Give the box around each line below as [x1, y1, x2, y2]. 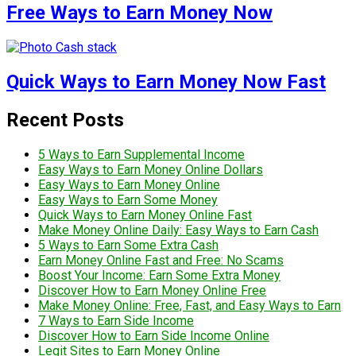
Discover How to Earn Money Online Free [38, 282, 266, 298]
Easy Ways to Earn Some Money [38, 192, 218, 207]
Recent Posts [6, 108, 124, 131]
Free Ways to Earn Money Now [6, 2, 273, 25]
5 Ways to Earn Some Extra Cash [38, 237, 219, 253]
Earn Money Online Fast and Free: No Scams [38, 252, 284, 268]
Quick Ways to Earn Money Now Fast [6, 70, 326, 93]
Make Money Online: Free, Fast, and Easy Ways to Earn [38, 297, 341, 313]
